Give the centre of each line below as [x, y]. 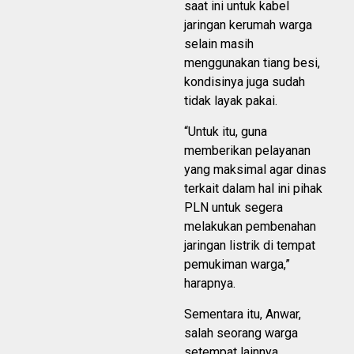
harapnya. [210, 284]
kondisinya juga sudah [245, 82]
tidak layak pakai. [231, 101]
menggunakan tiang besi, [252, 63]
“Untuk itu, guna [226, 132]
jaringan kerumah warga [248, 25]
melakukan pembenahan [250, 227]
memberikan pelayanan [247, 151]
